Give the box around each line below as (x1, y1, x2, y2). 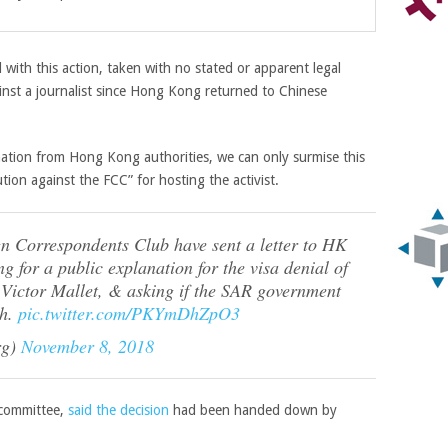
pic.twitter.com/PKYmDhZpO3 (18, 301, 240, 325)
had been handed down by (169, 402, 337, 418)
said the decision (68, 402, 169, 418)
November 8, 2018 (21, 334, 154, 358)
